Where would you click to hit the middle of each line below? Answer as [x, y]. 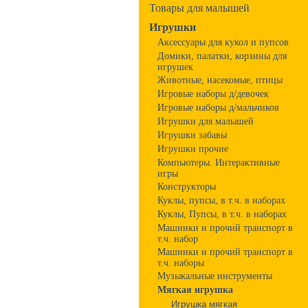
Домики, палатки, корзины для [222, 56]
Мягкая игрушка [195, 290]
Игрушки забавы [192, 135]
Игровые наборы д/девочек [213, 94]
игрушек [175, 67]
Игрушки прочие [193, 149]
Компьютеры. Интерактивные [219, 163]
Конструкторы [187, 187]
